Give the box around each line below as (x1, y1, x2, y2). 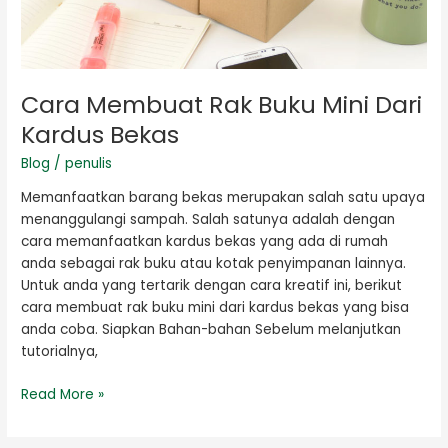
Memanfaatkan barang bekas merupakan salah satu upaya (21, 188, 426, 208)
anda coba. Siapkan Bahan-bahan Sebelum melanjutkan (21, 320, 402, 340)
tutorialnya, (21, 342, 99, 362)
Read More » (21, 384, 105, 404)
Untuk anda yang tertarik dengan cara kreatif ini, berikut (21, 276, 403, 296)
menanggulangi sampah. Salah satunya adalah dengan (21, 210, 396, 230)
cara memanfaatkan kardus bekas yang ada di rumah (21, 232, 389, 252)
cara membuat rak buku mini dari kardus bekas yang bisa (21, 298, 410, 318)
